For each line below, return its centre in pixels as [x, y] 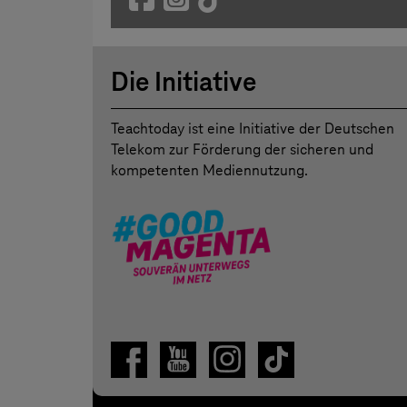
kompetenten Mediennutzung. [209, 171]
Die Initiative [184, 82]
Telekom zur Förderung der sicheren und [242, 150]
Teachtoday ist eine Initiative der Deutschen [253, 129]
